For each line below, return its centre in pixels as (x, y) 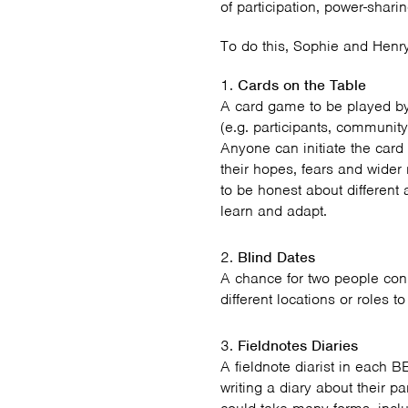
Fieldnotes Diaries (298, 346)
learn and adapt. (274, 211)
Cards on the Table (302, 85)
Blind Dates (276, 257)
